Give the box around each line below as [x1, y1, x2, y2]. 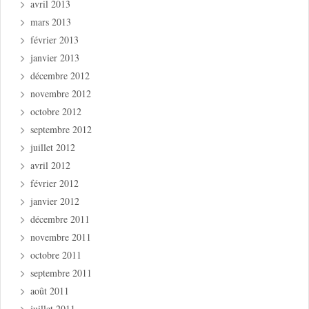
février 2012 [30, 177, 79, 190]
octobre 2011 [30, 248, 82, 262]
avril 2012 [30, 159, 71, 172]
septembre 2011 [30, 266, 92, 280]
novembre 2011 [30, 230, 92, 244]
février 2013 [30, 33, 79, 47]
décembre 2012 [30, 69, 90, 83]
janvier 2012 [30, 195, 80, 208]
